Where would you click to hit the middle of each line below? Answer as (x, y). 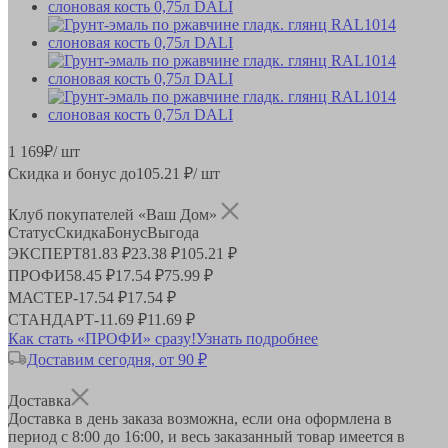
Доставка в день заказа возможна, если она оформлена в (200, 418)
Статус (31, 232)
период (34, 436)
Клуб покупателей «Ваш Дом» (114, 214)
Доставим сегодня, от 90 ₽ (117, 359)
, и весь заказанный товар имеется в (282, 436)
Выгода (173, 232)
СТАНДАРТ (51, 319)
